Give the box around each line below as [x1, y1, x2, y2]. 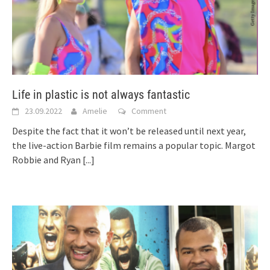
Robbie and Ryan [12, 153, 83, 166]
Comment [131, 105, 166, 116]
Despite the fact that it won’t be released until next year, [12, 124, 246, 137]
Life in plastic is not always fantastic [12, 87, 190, 102]
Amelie [83, 105, 107, 116]
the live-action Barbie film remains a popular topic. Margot [12, 139, 256, 151]
